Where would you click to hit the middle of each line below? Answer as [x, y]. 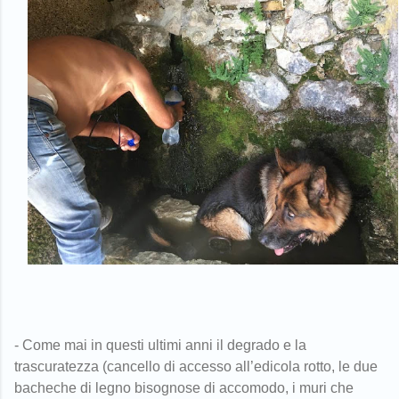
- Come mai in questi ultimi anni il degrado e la [160, 346]
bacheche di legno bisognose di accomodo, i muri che [184, 388]
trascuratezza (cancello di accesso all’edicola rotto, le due [196, 367]
